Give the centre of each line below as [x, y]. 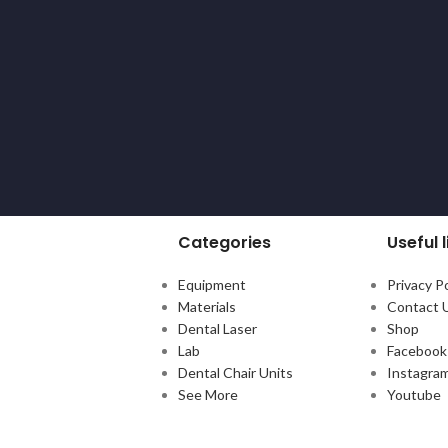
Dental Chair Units [235, 372]
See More [207, 394]
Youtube [413, 394]
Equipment [211, 284]
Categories [224, 242]
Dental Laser [217, 328]
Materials [206, 306]
